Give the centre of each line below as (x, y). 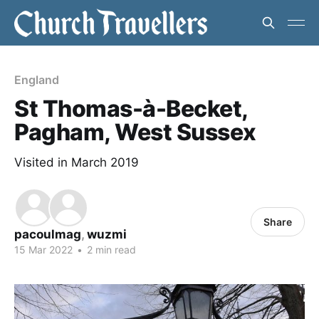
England (37, 80)
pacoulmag (48, 234)
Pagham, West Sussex (135, 132)
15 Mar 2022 (43, 250)
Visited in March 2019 (77, 162)
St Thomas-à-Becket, (131, 109)
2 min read (110, 250)
